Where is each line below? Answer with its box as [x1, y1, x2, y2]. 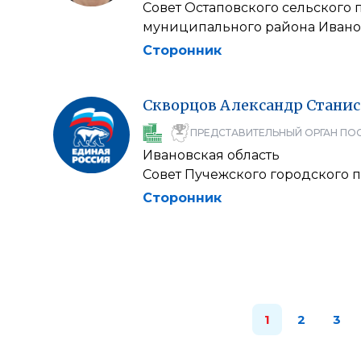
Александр [220, 96, 303, 114]
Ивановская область [143, 147, 280, 163]
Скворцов [143, 96, 217, 114]
